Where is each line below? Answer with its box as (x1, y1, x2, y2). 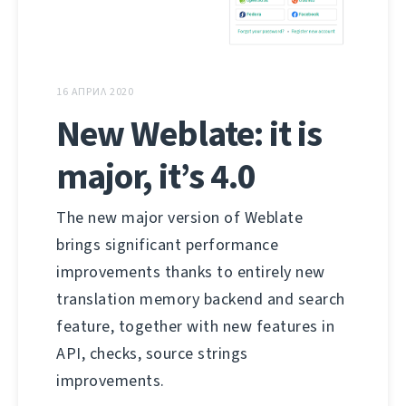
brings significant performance (56, 234, 278, 256)
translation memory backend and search (56, 288, 345, 311)
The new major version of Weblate (56, 207, 303, 229)
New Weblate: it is (56, 110, 322, 159)
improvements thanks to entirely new (56, 261, 325, 284)
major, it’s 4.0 (56, 152, 256, 201)
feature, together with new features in (56, 315, 334, 338)
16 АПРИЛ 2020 (56, 84, 135, 100)
